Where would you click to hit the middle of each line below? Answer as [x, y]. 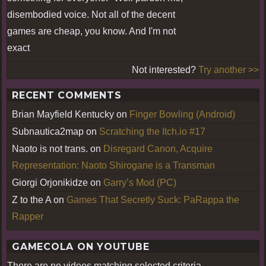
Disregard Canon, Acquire [158, 148]
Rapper [28, 216]
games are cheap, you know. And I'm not [91, 31]
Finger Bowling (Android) [182, 114]
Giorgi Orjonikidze [50, 182]
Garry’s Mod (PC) [140, 182]
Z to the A [31, 199]
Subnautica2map [48, 131]
